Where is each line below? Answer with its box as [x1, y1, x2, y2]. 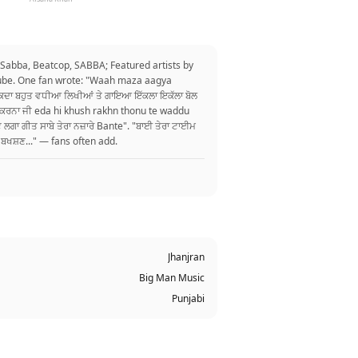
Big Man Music [139, 271, 205, 284]
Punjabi [172, 292, 205, 305]
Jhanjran [168, 250, 205, 264]
